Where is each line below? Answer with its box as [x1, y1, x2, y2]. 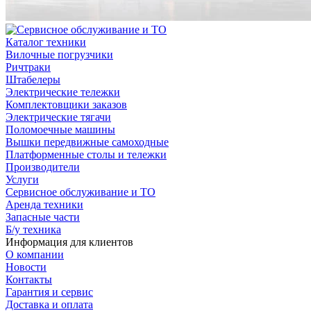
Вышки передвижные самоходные [6, 135, 169, 148]
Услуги [6, 173, 39, 185]
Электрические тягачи [6, 110, 111, 123]
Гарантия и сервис [6, 285, 93, 298]
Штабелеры [6, 73, 60, 85]
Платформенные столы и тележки [6, 148, 167, 160]
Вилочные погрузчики [6, 48, 113, 60]
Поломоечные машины [6, 123, 115, 135]
